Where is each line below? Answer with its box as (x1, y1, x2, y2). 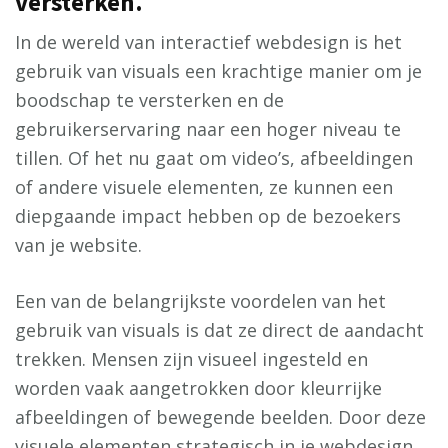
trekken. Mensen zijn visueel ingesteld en (15, 347, 368, 372)
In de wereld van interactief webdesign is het (15, 30, 402, 55)
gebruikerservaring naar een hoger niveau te (15, 117, 401, 142)
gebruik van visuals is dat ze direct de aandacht (15, 318, 424, 343)
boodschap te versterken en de (15, 88, 284, 113)
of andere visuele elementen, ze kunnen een (15, 175, 393, 200)
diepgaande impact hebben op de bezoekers (15, 204, 401, 229)
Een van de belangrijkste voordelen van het (15, 289, 386, 314)
